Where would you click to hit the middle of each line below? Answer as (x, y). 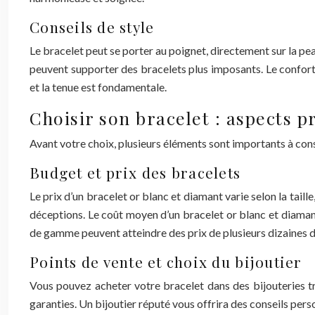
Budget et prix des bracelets (135, 172)
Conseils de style (92, 27)
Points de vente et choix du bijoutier (166, 262)
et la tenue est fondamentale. (98, 87)
